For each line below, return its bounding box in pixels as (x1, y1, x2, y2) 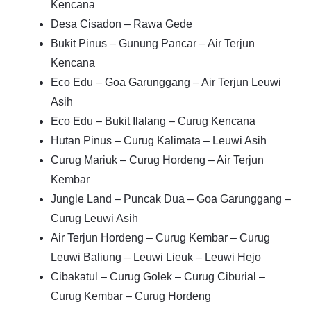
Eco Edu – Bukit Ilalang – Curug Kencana (51, 115, 255, 127)
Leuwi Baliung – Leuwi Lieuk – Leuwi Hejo (51, 251, 261, 263)
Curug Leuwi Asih (51, 212, 138, 224)
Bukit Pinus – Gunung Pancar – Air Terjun (51, 37, 255, 49)
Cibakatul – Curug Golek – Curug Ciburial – (51, 271, 265, 283)
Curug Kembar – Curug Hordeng (51, 290, 211, 302)
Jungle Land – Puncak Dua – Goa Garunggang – (51, 193, 291, 205)
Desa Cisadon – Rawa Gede (51, 18, 192, 30)
